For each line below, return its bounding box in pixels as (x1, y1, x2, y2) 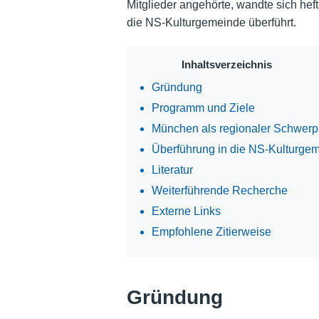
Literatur (151, 163, 193, 176)
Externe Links (151, 204, 221, 217)
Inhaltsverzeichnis (181, 58, 272, 70)
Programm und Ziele (151, 101, 255, 114)
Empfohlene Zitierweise (151, 225, 271, 238)
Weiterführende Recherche (151, 184, 288, 197)
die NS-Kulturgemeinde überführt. (126, 16, 296, 28)
